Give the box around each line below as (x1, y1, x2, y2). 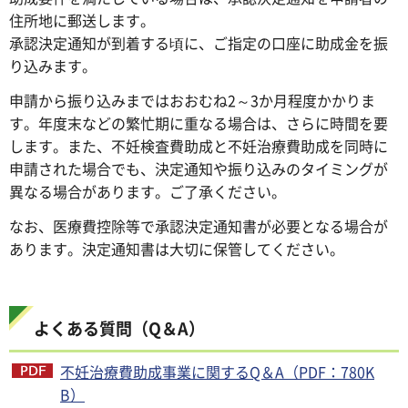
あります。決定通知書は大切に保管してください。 (9, 237, 344, 260)
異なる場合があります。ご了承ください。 (9, 179, 286, 202)
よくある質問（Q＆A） (34, 316, 205, 341)
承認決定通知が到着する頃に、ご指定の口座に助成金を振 (9, 31, 388, 54)
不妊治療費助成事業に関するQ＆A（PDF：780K (60, 361, 374, 383)
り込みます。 (9, 54, 97, 76)
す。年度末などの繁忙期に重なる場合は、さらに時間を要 (9, 111, 388, 134)
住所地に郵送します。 (9, 8, 155, 31)
